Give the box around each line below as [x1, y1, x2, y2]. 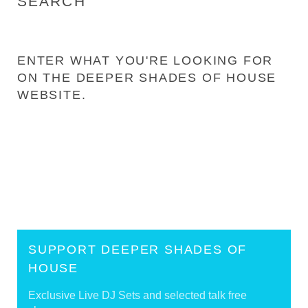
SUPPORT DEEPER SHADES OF [28, 243, 247, 256]
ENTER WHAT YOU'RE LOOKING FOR [17, 54, 274, 67]
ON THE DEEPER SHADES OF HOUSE [17, 71, 277, 85]
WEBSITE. [17, 88, 87, 102]
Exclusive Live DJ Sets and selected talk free [28, 289, 247, 301]
